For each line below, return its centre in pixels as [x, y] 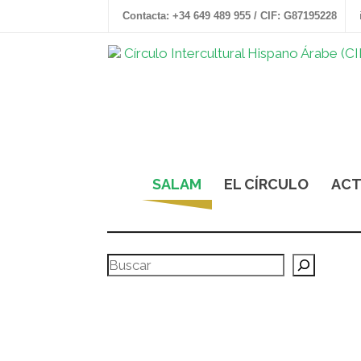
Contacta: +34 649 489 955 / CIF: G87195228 [230, 16]
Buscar [116, 259]
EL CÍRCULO [266, 184]
